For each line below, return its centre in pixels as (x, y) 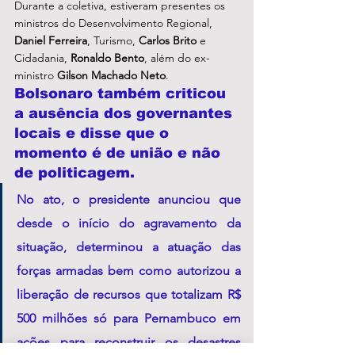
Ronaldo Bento (107, 58)
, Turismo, (113, 41)
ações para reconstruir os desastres (129, 342)
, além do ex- (177, 58)
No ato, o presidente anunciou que (129, 200)
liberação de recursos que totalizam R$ (129, 295)
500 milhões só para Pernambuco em (129, 319)
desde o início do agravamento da (129, 223)
